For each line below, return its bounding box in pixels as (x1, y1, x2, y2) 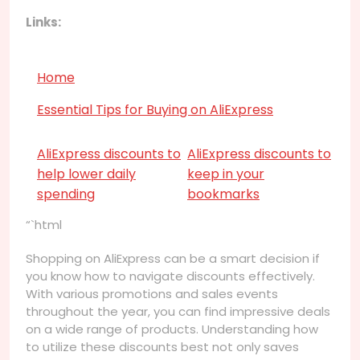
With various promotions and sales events (26, 284, 278, 302)
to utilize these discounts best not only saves (26, 337, 299, 355)
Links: (26, 13, 61, 31)
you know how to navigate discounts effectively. (26, 267, 315, 284)
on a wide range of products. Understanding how (26, 320, 318, 337)
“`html (26, 215, 62, 233)
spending (37, 184, 95, 203)
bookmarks (187, 184, 260, 203)
